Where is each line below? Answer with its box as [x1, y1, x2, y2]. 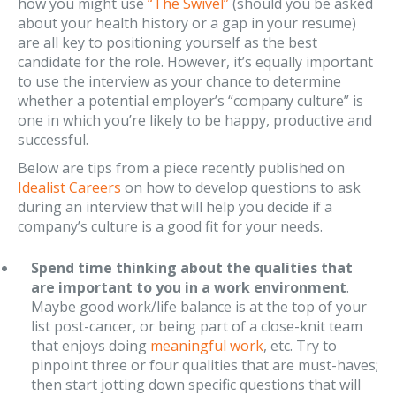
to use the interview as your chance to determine [18, 72, 341, 91]
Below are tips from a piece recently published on [18, 158, 345, 178]
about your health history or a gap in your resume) [18, 13, 356, 33]
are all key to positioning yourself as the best [18, 33, 317, 52]
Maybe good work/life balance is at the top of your [31, 297, 367, 316]
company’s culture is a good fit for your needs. [18, 217, 323, 236]
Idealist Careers [18, 178, 121, 197]
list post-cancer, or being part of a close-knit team [31, 316, 362, 336]
